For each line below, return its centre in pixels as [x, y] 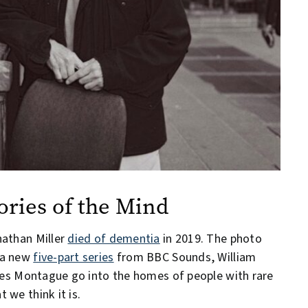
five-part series [74, 257]
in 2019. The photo [211, 239]
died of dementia [114, 239]
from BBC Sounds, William [185, 257]
